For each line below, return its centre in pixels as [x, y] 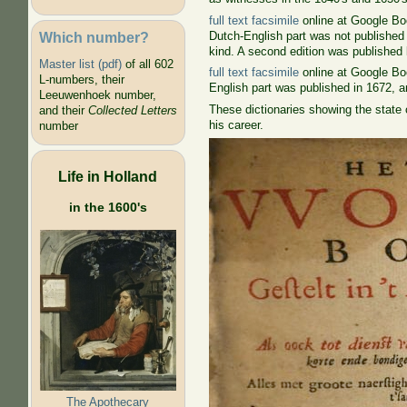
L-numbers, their [81, 80]
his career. [237, 124]
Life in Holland [108, 176]
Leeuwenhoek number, [97, 95]
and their [63, 111]
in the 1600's [108, 207]
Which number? [94, 37]
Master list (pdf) [80, 65]
